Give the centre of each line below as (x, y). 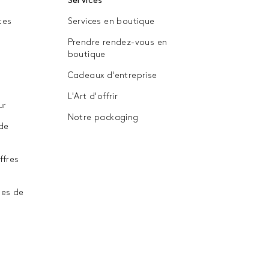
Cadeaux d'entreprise (112, 75)
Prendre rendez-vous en (117, 42)
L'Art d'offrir (93, 96)
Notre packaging (103, 117)
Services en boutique (111, 21)
